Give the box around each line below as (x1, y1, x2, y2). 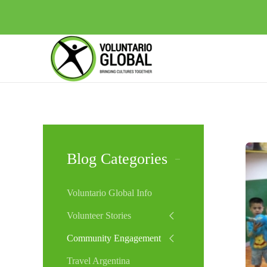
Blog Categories (67, 150, 167, 167)
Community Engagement (67, 233, 161, 243)
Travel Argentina (67, 256, 130, 266)
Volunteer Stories (67, 210, 131, 221)
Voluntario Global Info (67, 188, 152, 198)
